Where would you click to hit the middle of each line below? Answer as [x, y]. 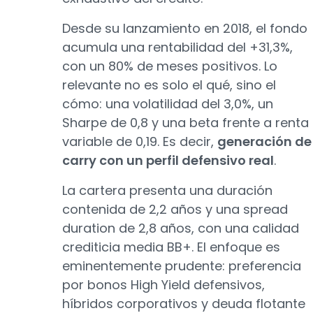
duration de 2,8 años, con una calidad [181, 228]
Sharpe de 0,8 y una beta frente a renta [185, 123]
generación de [264, 141]
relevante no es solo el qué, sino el [169, 85]
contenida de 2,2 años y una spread [175, 209]
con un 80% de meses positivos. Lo [170, 66]
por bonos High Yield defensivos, [163, 285]
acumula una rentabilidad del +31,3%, [177, 47]
